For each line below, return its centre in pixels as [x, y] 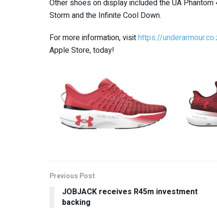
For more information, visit [94, 38]
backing [76, 202]
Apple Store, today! [82, 50]
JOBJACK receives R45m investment [130, 192]
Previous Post [72, 176]
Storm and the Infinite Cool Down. [105, 15]
